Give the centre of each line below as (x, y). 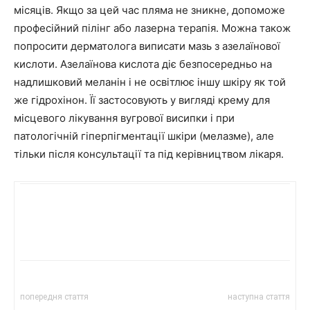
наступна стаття (259, 297)
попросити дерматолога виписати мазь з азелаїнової (147, 46)
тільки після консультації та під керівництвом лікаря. (149, 154)
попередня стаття (54, 297)
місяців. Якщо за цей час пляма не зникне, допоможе (149, 10)
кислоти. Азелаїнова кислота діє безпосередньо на (143, 64)
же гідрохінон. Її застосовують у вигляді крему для (142, 100)
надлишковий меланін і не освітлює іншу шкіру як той (150, 82)
